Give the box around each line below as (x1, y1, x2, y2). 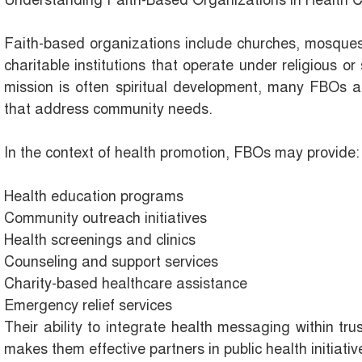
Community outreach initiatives (4, 209, 207, 228)
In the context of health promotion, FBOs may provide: (4, 144, 360, 162)
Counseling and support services (4, 253, 218, 271)
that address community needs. (4, 100, 213, 119)
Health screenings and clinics (4, 231, 196, 250)
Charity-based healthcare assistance (4, 275, 247, 293)
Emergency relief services (4, 297, 172, 315)
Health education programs (4, 187, 183, 206)
